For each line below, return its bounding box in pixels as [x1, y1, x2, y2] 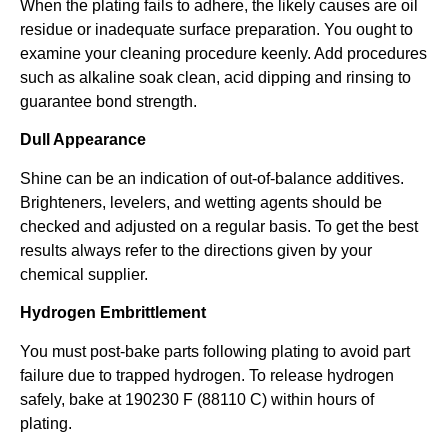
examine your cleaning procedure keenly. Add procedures [20, 45, 427, 62]
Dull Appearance [20, 131, 146, 149]
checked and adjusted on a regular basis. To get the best [20, 217, 418, 235]
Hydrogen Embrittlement [20, 304, 206, 322]
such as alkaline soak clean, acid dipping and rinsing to [20, 69, 411, 86]
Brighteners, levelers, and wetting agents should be [20, 193, 382, 211]
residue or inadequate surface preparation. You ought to [20, 21, 413, 38]
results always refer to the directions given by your [20, 241, 372, 259]
